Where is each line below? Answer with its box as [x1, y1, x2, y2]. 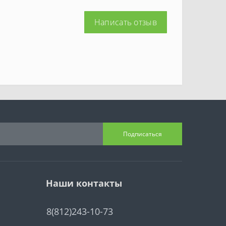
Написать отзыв [94, 17, 157, 28]
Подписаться [123, 129, 162, 138]
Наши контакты [46, 177, 122, 189]
